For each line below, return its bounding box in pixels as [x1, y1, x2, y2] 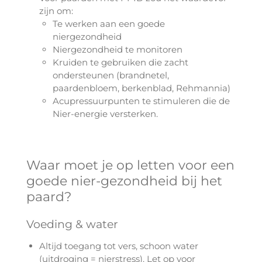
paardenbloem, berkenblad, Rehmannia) [52, 82, 230, 94]
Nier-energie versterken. [52, 108, 158, 119]
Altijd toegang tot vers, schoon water [39, 240, 199, 252]
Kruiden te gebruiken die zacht [52, 56, 188, 68]
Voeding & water [26, 217, 118, 232]
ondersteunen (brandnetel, [52, 69, 169, 81]
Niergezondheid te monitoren [52, 43, 182, 55]
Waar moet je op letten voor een [26, 157, 235, 173]
